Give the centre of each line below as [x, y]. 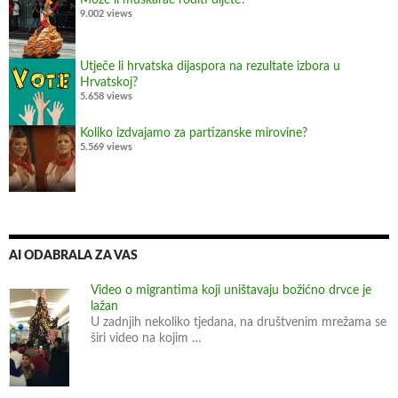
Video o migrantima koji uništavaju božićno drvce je [231, 291]
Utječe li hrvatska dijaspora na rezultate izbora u [210, 67]
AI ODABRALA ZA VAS [73, 256]
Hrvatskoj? [109, 83]
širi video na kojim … [146, 339]
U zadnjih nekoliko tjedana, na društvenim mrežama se [239, 323]
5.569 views [106, 147]
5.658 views [106, 97]
